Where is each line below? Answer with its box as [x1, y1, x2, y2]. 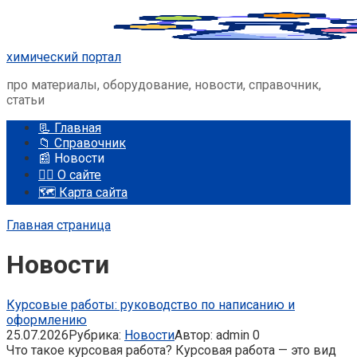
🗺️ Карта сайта [38, 185, 127, 200]
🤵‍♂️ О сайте [38, 167, 101, 182]
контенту [6, 36, 58, 51]
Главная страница [6, 218, 111, 233]
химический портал [6, 49, 121, 65]
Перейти [6, 6, 57, 21]
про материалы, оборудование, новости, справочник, [6, 77, 321, 92]
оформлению [6, 312, 87, 328]
